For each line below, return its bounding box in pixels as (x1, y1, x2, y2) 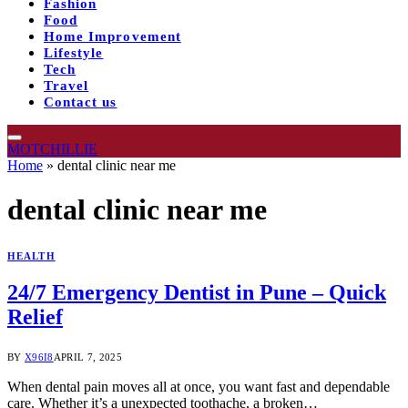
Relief (7, 305, 63, 330)
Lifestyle (44, 45, 104, 60)
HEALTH (7, 250, 56, 261)
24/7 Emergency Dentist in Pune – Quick (7, 280, 386, 305)
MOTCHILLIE (7, 140, 97, 157)
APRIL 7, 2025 (53, 352, 122, 363)
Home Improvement (44, 28, 181, 44)
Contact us (44, 94, 117, 109)
